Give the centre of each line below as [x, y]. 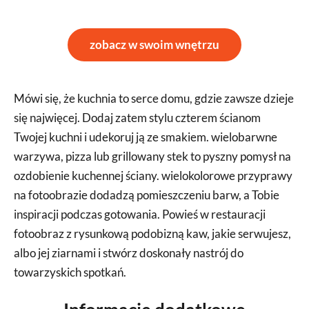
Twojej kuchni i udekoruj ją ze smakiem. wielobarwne [146, 137]
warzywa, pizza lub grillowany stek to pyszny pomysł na [152, 156]
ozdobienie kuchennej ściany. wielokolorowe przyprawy [153, 176]
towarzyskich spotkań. [70, 272]
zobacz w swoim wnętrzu [154, 44]
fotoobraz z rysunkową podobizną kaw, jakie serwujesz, [152, 233]
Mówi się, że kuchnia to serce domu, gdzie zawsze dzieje [154, 98]
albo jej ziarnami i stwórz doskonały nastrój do [129, 253]
